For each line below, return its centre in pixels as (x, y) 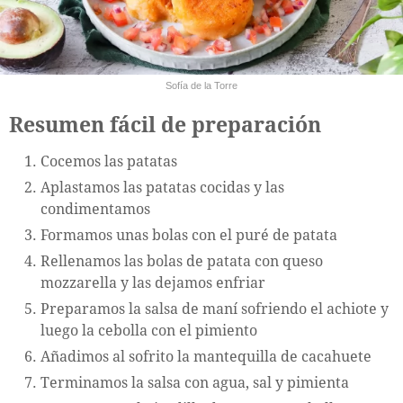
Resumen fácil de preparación (165, 126)
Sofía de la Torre (201, 86)
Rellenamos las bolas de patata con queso (182, 262)
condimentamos (95, 210)
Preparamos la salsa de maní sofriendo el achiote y (215, 309)
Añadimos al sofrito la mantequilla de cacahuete (206, 357)
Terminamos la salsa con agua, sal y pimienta (195, 383)
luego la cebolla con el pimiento (149, 331)
